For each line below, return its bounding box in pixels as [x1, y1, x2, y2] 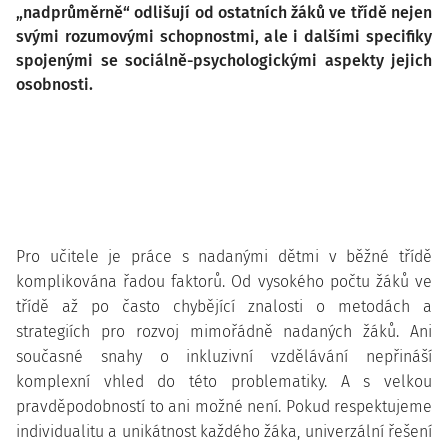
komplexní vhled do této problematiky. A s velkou [16, 372, 432, 391]
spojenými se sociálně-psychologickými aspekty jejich [16, 51, 432, 70]
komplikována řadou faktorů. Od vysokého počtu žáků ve [16, 272, 432, 291]
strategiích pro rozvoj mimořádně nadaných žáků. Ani [16, 322, 432, 341]
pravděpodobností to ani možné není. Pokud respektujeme [16, 397, 432, 416]
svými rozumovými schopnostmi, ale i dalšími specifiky [16, 27, 432, 46]
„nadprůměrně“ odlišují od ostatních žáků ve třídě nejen [16, 3, 432, 22]
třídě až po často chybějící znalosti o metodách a [16, 297, 432, 316]
